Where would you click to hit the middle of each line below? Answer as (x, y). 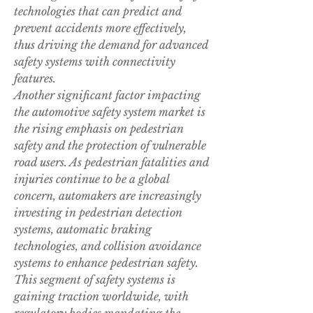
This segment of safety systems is (95, 280)
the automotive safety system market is (110, 112)
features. (35, 79)
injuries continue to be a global (92, 179)
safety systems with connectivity (95, 62)
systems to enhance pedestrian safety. (106, 263)
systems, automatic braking (83, 230)
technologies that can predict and (98, 12)
